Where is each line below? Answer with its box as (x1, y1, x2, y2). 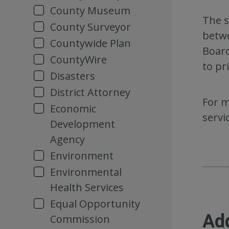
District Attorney (50, 85, 130, 99)
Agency (50, 132, 85, 146)
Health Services (50, 180, 124, 194)
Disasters (50, 69, 95, 83)
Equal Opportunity (50, 197, 140, 211)
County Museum (50, 4, 130, 17)
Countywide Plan (50, 36, 131, 50)
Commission (50, 212, 110, 226)
